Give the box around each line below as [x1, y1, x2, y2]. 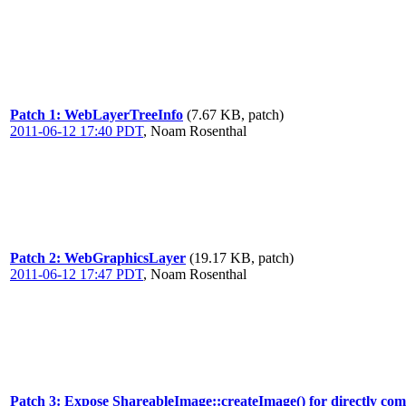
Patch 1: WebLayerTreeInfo [10, 107, 183, 122]
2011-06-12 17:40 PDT [10, 123, 143, 139]
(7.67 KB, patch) [187, 107, 284, 122]
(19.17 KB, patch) [189, 250, 294, 266]
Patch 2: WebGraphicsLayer [10, 250, 186, 266]
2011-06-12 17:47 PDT [10, 266, 143, 282]
